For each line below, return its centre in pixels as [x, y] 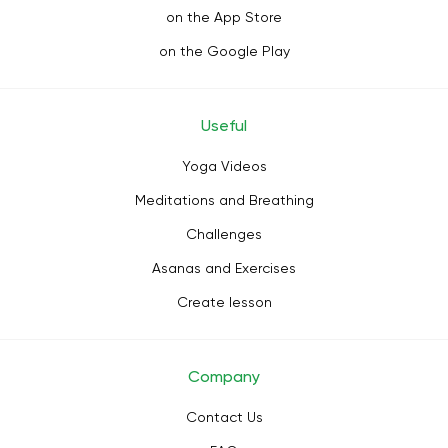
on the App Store [224, 17]
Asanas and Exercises [224, 268]
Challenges [224, 234]
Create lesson [224, 302]
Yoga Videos [224, 166]
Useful [224, 126]
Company [224, 377]
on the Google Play [224, 51]
